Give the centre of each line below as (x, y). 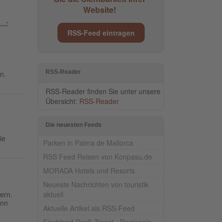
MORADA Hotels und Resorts (89, 170)
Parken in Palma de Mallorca (88, 142)
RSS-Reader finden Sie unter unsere (103, 91)
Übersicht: (62, 101)
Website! (100, 9)
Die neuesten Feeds (74, 125)
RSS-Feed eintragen (101, 32)
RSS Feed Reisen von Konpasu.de (98, 156)
